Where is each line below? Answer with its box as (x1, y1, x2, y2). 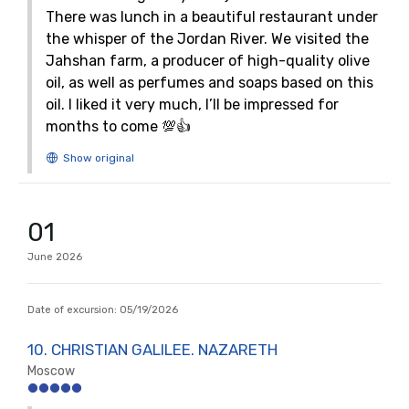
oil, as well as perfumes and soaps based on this (46, 74, 373, 91)
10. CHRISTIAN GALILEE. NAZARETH (27, 341, 278, 359)
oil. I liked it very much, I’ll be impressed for (46, 96, 339, 113)
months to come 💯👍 (46, 118, 191, 135)
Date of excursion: (27, 304, 120, 316)
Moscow (27, 363, 75, 379)
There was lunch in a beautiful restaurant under (46, 8, 378, 26)
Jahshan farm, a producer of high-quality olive (46, 52, 370, 69)
